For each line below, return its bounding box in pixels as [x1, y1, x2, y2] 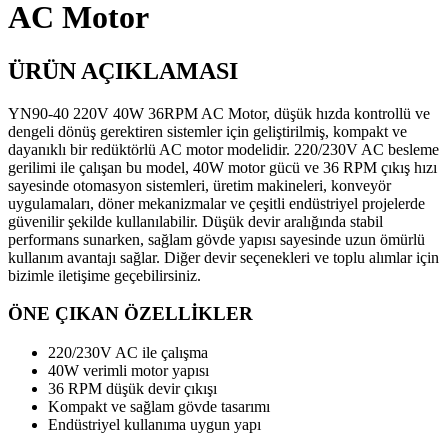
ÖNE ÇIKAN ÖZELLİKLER [8, 303, 253, 325]
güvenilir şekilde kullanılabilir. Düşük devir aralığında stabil [8, 212, 383, 230]
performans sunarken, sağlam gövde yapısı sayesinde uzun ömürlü [8, 230, 425, 248]
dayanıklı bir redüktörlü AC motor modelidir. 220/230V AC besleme [8, 140, 439, 158]
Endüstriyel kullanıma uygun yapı [48, 416, 261, 434]
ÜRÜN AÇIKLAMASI [8, 57, 238, 84]
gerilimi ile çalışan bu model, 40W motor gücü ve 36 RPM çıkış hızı [8, 158, 437, 176]
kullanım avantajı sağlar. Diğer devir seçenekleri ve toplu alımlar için [8, 248, 439, 266]
